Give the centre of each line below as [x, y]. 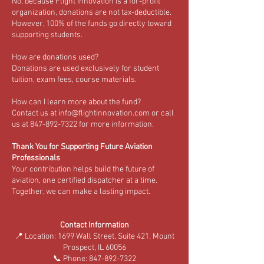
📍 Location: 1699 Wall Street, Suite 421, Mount [94, 237]
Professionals [36, 158]
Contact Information [94, 225]
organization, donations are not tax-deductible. [92, 13]
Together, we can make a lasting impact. [81, 192]
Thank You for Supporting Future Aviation [82, 147]
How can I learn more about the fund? [76, 102]
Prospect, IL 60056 [94, 248]
